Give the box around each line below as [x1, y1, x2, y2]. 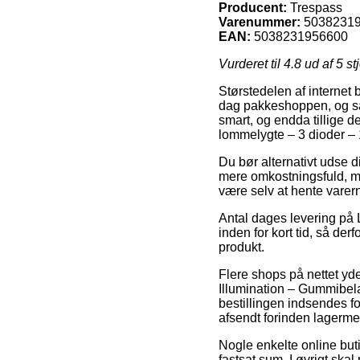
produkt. [219, 239, 264, 254]
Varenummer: [219, 14, 301, 29]
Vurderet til [219, 56, 284, 71]
